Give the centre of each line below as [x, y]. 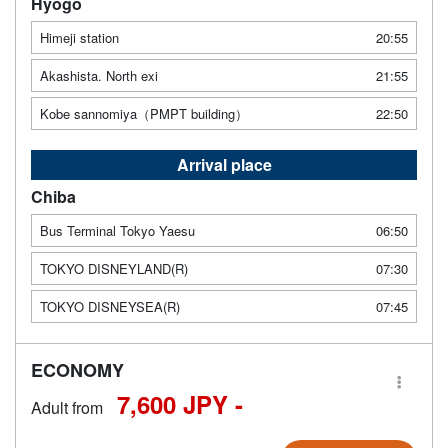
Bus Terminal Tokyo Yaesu [117, 230]
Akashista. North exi [99, 75]
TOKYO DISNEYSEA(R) [110, 306]
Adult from [67, 407]
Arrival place [224, 164]
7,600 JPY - [180, 403]
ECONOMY [77, 369]
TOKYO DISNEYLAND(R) [114, 268]
